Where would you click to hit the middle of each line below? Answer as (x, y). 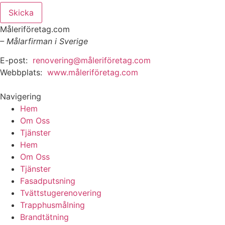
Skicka (21, 12)
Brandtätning (44, 217)
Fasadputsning (48, 181)
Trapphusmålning (52, 205)
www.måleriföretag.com (93, 73)
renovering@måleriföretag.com (92, 61)
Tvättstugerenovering (61, 193)
